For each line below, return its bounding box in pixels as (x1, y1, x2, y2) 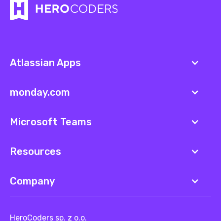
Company (10, 175, 55, 187)
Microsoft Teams (10, 116, 92, 128)
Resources (10, 146, 61, 157)
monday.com (10, 86, 70, 98)
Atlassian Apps (10, 57, 81, 69)
